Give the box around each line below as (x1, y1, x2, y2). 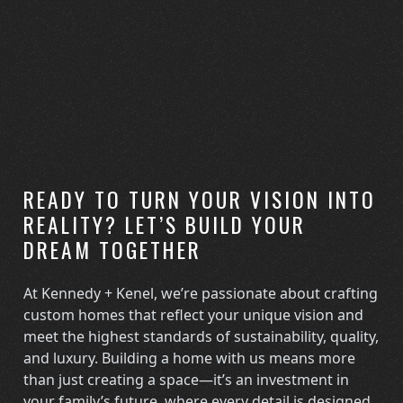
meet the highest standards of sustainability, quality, (23, 326, 380, 346)
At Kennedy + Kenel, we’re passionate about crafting (23, 282, 379, 303)
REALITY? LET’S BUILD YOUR (23, 209, 307, 241)
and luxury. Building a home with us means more (23, 347, 356, 368)
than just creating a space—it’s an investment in (23, 369, 350, 390)
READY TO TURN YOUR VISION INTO (23, 184, 377, 216)
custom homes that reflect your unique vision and (23, 304, 364, 325)
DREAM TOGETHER (23, 234, 202, 266)
